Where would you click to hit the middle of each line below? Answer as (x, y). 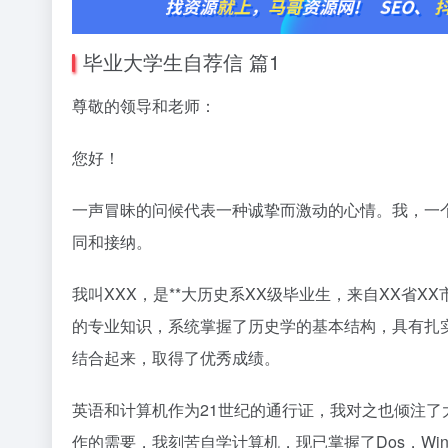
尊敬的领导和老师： (144, 106)
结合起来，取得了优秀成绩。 (176, 358)
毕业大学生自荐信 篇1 (181, 62)
